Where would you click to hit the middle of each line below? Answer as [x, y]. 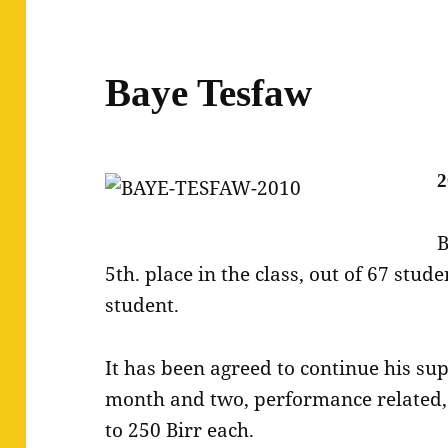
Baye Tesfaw [209, 92]
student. [142, 304]
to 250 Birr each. [180, 429]
